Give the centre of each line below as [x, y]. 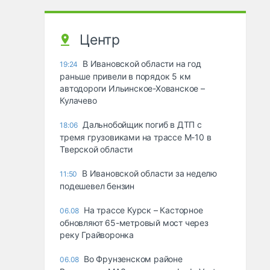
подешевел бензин [97, 186]
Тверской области [96, 149]
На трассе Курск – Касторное [143, 210]
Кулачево [78, 101]
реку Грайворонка [97, 235]
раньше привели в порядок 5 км [125, 77]
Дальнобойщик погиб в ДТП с [142, 125]
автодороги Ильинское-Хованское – [132, 89]
